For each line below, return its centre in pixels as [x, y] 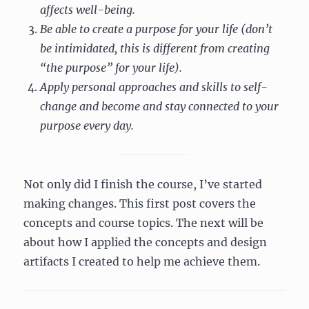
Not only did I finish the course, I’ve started [143, 185]
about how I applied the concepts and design [146, 242]
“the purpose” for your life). [111, 68]
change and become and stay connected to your [160, 107]
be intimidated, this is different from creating [155, 49]
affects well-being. [88, 10]
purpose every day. [87, 126]
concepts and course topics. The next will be [144, 223]
